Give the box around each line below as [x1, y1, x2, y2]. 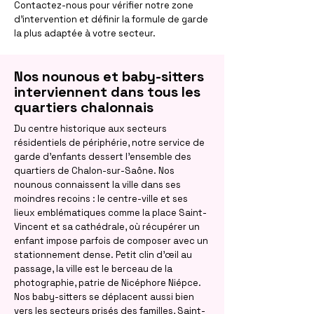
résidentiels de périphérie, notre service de [14, 137, 205, 149]
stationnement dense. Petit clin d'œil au [14, 249, 192, 261]
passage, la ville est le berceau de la [14, 263, 172, 275]
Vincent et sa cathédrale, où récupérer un [14, 221, 200, 233]
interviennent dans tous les [14, 83, 200, 101]
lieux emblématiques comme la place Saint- [14, 207, 207, 219]
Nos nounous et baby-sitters [14, 67, 204, 86]
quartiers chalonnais [14, 98, 153, 116]
